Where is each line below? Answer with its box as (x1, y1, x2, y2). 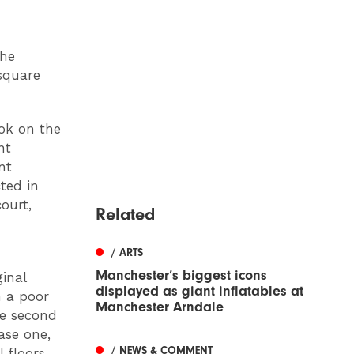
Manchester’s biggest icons (96, 267, 267, 284)
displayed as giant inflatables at (96, 283, 303, 300)
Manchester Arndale (96, 299, 224, 316)
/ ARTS (111, 246, 143, 260)
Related (96, 204, 155, 225)
